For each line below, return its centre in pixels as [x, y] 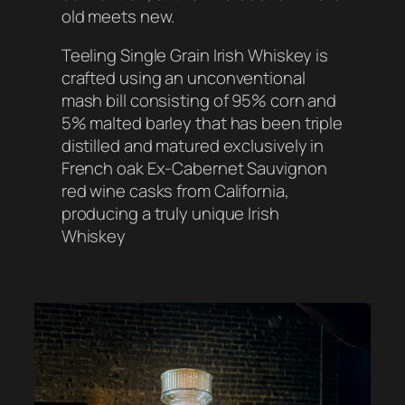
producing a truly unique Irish [170, 214]
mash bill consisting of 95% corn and [199, 101]
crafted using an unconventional [183, 78]
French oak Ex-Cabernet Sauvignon [194, 169]
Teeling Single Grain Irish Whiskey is [195, 56]
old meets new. [118, 16]
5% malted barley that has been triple [202, 123]
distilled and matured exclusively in [193, 146]
